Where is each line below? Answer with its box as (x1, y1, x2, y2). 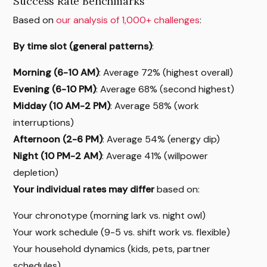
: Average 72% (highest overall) (99, 66, 234, 79)
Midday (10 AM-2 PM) (13, 99, 111, 112)
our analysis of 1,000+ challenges (56, 13, 200, 26)
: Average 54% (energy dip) (103, 132, 221, 145)
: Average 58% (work (110, 99, 200, 112)
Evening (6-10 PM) (13, 82, 97, 95)
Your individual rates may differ (13, 182, 155, 195)
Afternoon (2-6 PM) (13, 132, 103, 145)
